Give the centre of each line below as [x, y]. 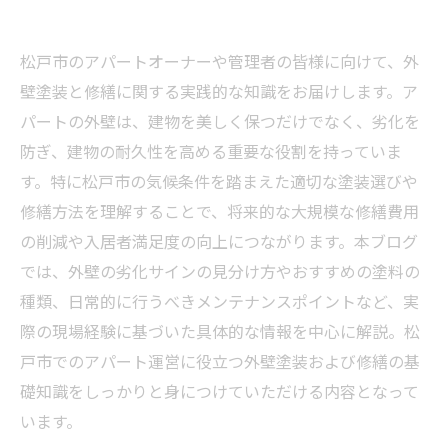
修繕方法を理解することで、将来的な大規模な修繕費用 [219, 211]
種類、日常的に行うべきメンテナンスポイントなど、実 [219, 301]
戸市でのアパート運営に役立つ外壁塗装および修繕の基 [220, 361]
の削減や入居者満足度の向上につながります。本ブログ [219, 241]
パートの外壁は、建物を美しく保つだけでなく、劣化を [220, 121]
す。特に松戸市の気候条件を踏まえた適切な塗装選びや [219, 181]
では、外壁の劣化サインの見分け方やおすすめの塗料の [220, 271]
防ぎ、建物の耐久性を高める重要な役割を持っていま [211, 151]
